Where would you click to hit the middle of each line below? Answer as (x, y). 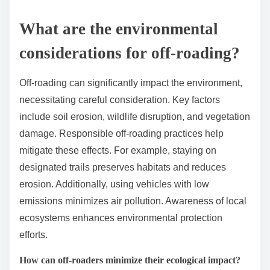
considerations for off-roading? (130, 53)
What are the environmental (119, 29)
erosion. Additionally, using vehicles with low (114, 184)
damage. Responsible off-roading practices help (121, 134)
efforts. (33, 235)
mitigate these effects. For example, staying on (118, 151)
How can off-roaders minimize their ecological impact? (130, 260)
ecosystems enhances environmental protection (121, 218)
